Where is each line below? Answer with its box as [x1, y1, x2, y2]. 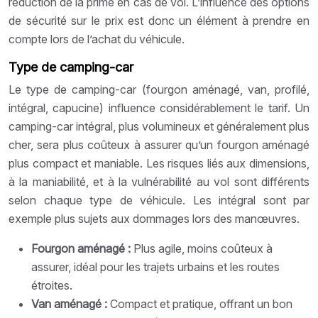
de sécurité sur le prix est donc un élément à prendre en [9, 13, 309, 28]
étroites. [31, 278, 72, 292]
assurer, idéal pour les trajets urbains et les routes [31, 259, 280, 274]
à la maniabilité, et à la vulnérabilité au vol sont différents [9, 174, 309, 189]
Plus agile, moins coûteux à [133, 241, 273, 256]
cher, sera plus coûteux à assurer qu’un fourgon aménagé [9, 137, 309, 152]
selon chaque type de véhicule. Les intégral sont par [9, 192, 309, 207]
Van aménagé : [31, 296, 110, 311]
